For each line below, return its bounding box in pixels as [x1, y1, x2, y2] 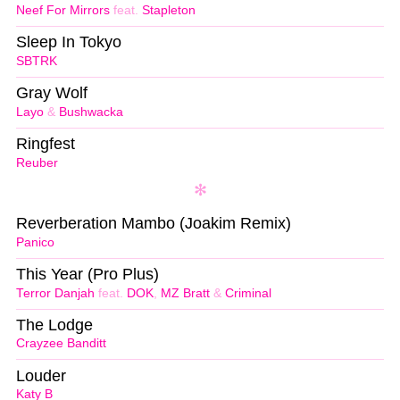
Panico [16, 235, 54, 249]
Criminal [225, 286, 271, 300]
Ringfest [16, 135, 75, 154]
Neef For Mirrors [16, 4, 110, 18]
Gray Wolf [16, 84, 87, 103]
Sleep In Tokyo [16, 33, 121, 52]
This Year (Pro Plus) [16, 264, 159, 283]
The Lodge [16, 315, 93, 334]
